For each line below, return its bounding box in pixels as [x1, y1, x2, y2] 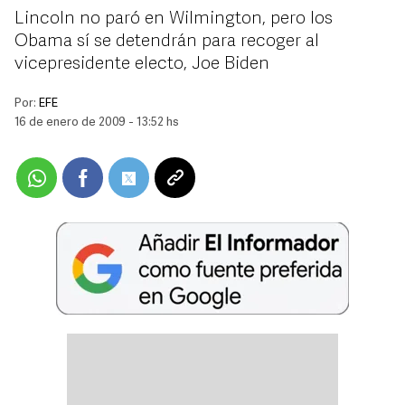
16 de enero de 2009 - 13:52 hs [14, 117, 179, 128]
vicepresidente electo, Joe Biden [14, 55, 269, 73]
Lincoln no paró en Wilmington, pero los [14, 10, 333, 28]
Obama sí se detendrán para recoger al [14, 33, 319, 51]
